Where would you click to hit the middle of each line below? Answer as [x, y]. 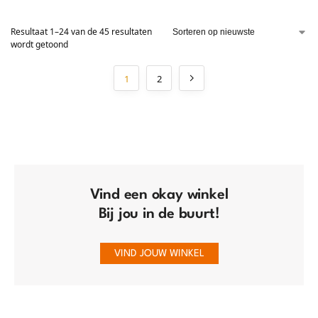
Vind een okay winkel [159, 195]
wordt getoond [39, 44]
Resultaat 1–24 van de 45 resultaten [81, 32]
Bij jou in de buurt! [159, 214]
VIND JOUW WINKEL [159, 253]
